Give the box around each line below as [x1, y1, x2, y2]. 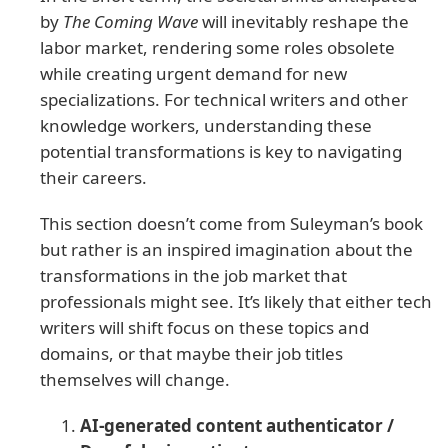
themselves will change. [40, 368, 230, 392]
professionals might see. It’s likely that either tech [40, 290, 432, 314]
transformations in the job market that [40, 264, 347, 288]
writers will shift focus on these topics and [40, 316, 369, 340]
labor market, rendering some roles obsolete [40, 36, 395, 60]
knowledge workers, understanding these [40, 114, 372, 138]
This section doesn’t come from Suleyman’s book [40, 212, 423, 236]
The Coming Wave [63, 10, 198, 34]
